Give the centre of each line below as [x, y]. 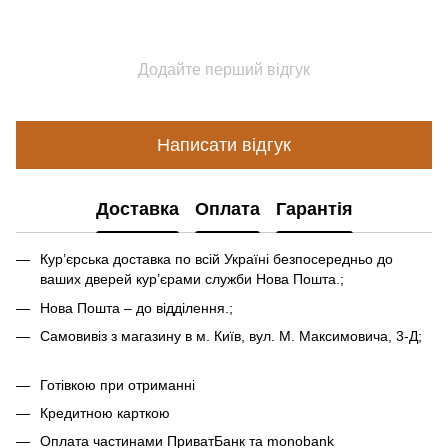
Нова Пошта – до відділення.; [136, 307]
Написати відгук [224, 144]
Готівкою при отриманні [117, 384]
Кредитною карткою [105, 412]
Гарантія [314, 208]
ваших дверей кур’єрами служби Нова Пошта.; [192, 279]
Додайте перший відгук [224, 70]
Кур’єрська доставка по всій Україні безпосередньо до [216, 259]
